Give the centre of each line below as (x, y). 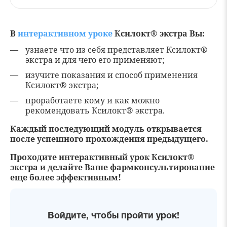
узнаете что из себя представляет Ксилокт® (117, 50)
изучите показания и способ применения (111, 75)
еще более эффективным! (66, 178)
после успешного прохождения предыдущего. (109, 139)
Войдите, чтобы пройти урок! (113, 216)
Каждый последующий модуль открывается (106, 129)
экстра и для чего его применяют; (95, 60)
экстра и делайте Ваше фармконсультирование (112, 167)
